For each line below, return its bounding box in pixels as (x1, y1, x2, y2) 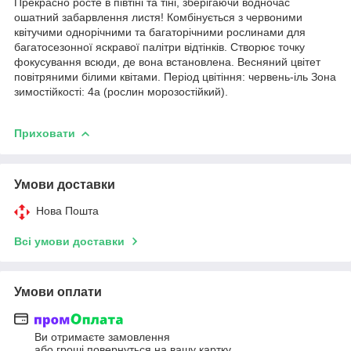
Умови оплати (14, 284, 102, 299)
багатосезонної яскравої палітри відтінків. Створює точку (14, 40, 305, 53)
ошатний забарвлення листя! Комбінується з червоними (14, 10, 302, 24)
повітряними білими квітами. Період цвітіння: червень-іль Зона (14, 70, 336, 83)
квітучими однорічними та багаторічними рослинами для (14, 25, 306, 38)
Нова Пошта (36, 204, 99, 217)
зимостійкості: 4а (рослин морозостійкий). (14, 85, 228, 98)
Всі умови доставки (14, 234, 125, 248)
